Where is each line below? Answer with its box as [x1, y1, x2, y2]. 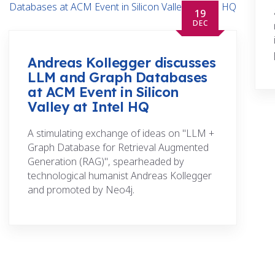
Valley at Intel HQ [28, 98, 149, 116]
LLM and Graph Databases [28, 69, 207, 87]
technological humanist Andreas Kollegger [28, 169, 212, 183]
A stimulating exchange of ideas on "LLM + [28, 126, 214, 141]
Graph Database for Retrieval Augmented [28, 141, 209, 155]
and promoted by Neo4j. [28, 183, 134, 197]
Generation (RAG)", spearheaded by [28, 155, 184, 169]
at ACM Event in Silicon [28, 83, 179, 101]
